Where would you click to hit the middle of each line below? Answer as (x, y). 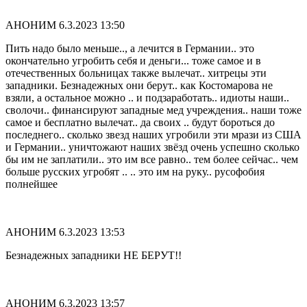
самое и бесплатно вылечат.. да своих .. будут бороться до (140, 123)
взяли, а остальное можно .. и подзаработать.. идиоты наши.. (147, 98)
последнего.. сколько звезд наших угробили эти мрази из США (153, 135)
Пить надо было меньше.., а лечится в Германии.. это (130, 49)
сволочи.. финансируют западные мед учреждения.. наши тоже (153, 110)
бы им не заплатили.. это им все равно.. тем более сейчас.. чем (152, 160)
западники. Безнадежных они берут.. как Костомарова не (139, 86)
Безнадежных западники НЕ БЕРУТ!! (94, 256)
